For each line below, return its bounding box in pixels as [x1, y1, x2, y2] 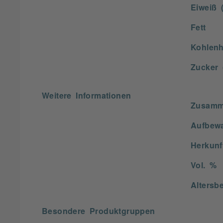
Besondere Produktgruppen [42, 207, 155, 215]
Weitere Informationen [42, 91, 131, 99]
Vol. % [191, 161, 217, 169]
